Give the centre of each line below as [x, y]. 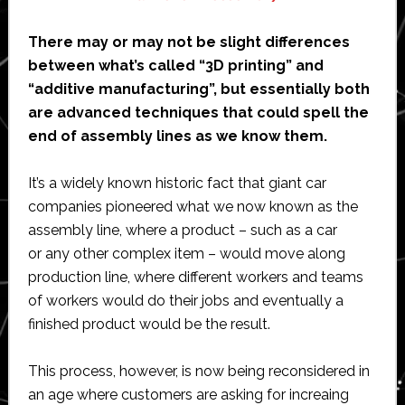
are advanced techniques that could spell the [198, 112]
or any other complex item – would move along [186, 253]
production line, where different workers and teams [195, 277]
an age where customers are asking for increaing [188, 394]
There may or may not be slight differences [188, 42]
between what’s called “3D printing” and [175, 65]
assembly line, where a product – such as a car [182, 230]
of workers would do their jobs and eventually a [185, 300]
